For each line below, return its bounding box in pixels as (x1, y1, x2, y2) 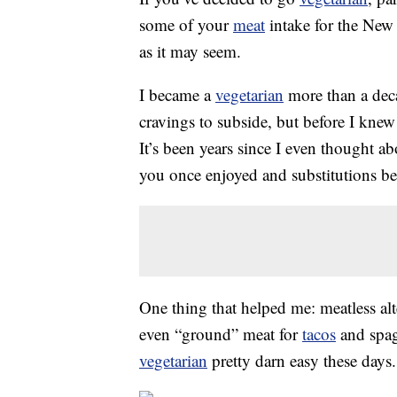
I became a (139, 83, 215, 106)
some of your (139, 13, 233, 36)
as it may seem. (139, 40, 241, 63)
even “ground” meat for (139, 323, 302, 346)
